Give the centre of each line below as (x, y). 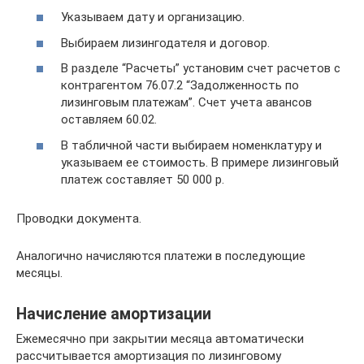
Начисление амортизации (114, 314)
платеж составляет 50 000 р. (143, 179)
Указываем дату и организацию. (153, 17)
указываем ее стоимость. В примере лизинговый (200, 162)
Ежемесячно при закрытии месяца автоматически (160, 338)
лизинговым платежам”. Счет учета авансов (186, 102)
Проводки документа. (79, 218)
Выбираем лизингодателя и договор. (165, 43)
